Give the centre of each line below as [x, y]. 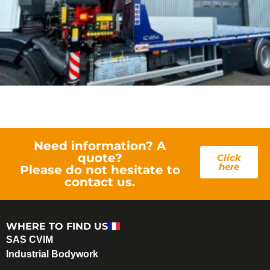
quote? [100, 158]
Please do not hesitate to [100, 170]
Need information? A [100, 146]
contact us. [100, 182]
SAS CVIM [30, 239]
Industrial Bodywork [52, 254]
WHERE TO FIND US [57, 227]
